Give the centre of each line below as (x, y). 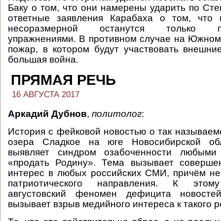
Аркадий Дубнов (47, 114)
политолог (117, 114)
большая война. (44, 59)
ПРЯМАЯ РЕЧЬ (63, 80)
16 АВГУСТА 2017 (46, 94)
